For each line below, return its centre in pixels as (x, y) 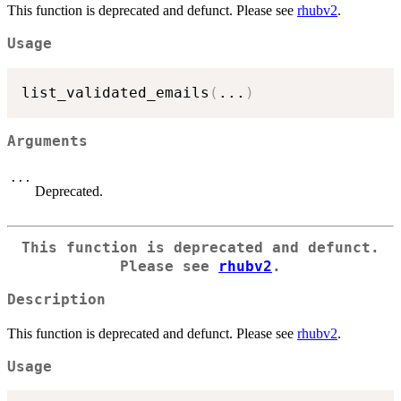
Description (56, 299)
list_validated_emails (115, 92)
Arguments (47, 141)
